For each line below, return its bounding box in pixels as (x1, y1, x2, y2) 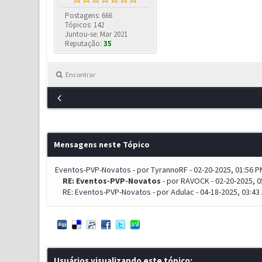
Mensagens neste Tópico (53, 139, 150, 150)
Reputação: (65, 39, 104, 49)
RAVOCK (180, 175, 209, 186)
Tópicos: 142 (65, 20, 105, 30)
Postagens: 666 (65, 11, 113, 20)
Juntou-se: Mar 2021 (65, 29, 128, 39)
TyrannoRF (150, 164, 188, 175)
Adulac (170, 187, 194, 197)
